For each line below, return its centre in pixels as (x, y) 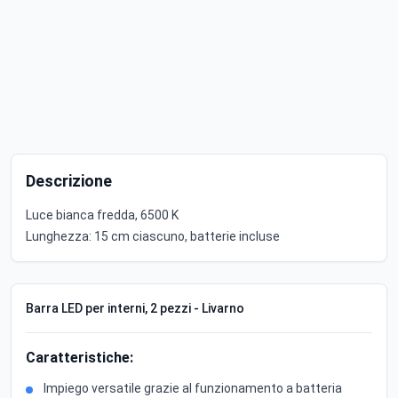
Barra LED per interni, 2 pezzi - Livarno (135, 309)
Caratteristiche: (80, 358)
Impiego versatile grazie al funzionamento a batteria (193, 389)
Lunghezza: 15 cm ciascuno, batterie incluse (153, 237)
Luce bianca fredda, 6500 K (102, 215)
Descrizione (69, 181)
